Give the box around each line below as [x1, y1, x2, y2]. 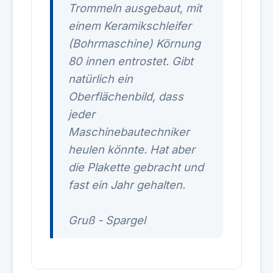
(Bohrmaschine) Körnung [68, 37, 200, 50]
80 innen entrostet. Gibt [68, 54, 193, 68]
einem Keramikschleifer [68, 19, 191, 32]
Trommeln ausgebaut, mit [68, 1, 202, 15]
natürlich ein [68, 72, 133, 85]
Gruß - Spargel [68, 213, 146, 227]
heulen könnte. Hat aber [68, 143, 195, 156]
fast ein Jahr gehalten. [68, 178, 185, 191]
